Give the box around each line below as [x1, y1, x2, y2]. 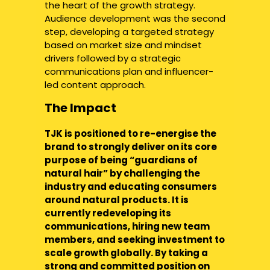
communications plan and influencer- [45, 65, 213, 78]
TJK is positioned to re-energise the [45, 127, 216, 140]
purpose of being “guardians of [45, 154, 198, 166]
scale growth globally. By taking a [45, 246, 208, 259]
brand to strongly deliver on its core [45, 140, 217, 153]
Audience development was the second [45, 12, 225, 25]
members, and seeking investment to [45, 233, 225, 246]
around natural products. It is [45, 193, 189, 206]
